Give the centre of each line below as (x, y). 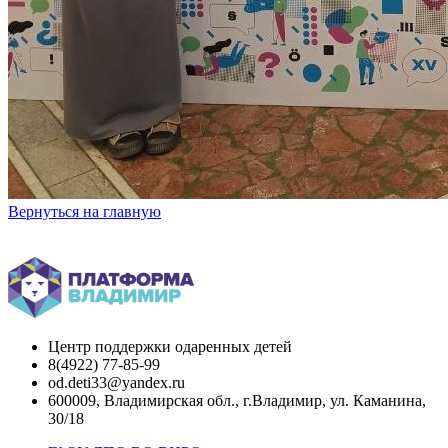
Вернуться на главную (84, 211)
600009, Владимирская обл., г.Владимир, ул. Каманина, (237, 400)
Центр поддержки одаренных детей (170, 346)
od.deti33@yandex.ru (116, 382)
